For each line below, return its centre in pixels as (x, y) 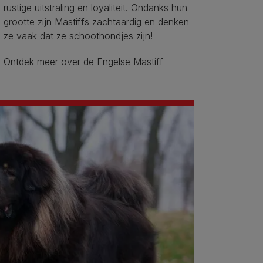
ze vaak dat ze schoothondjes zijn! (78, 36)
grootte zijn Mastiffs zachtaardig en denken (96, 22)
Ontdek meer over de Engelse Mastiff (83, 62)
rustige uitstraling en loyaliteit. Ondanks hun (95, 8)
